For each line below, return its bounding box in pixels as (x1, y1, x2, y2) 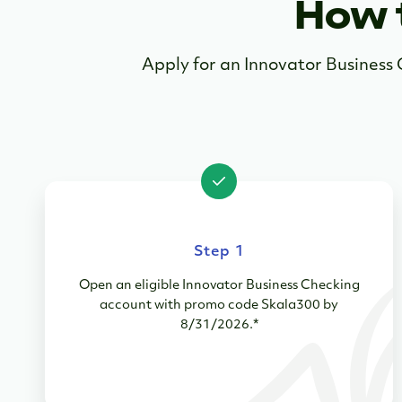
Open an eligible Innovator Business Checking (78, 279, 360, 293)
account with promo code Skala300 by (100, 299, 338, 313)
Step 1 (193, 245, 245, 260)
